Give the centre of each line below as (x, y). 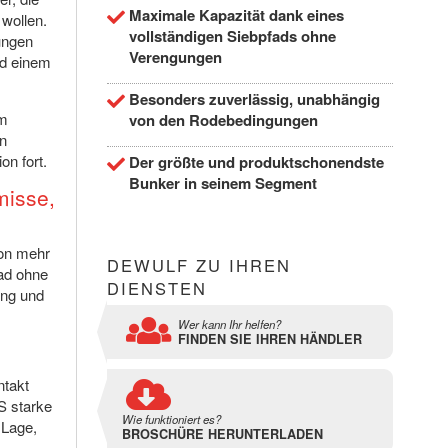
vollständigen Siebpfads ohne (232, 36)
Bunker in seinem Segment (222, 183)
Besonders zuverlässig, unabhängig (254, 99)
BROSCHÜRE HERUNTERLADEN (222, 434)
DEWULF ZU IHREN (198, 265)
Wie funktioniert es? (171, 419)
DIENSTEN (156, 288)
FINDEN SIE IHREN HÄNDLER (269, 339)
